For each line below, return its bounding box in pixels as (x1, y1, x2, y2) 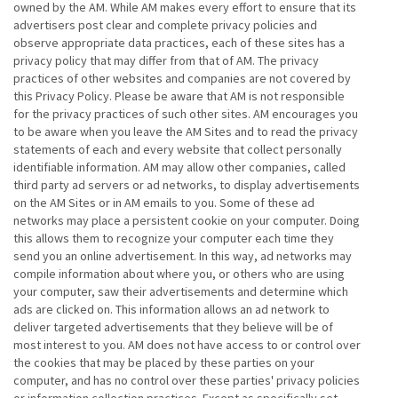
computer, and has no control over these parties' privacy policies (13, 372, 360, 388)
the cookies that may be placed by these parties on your (13, 354, 314, 370)
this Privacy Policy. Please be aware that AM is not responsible (13, 88, 345, 104)
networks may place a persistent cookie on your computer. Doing (13, 212, 360, 228)
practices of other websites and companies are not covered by (13, 70, 351, 86)
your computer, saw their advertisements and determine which (13, 283, 348, 299)
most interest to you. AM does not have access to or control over (13, 337, 361, 353)
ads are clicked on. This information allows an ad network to (13, 301, 330, 317)
